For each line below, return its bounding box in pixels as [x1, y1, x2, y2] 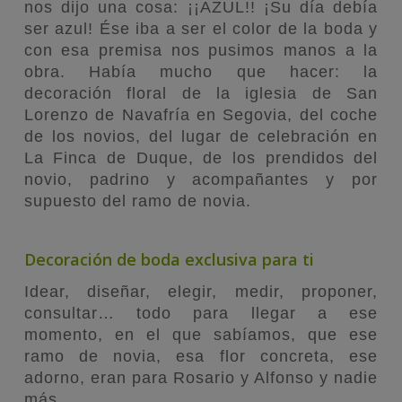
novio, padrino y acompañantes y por [23, 170, 379, 188]
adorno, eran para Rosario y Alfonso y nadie [23, 368, 379, 387]
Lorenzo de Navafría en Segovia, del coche [23, 105, 379, 124]
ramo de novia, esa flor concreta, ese [23, 346, 379, 365]
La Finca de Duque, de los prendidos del [23, 148, 379, 167]
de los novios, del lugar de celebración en [23, 127, 379, 145]
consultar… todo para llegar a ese [23, 303, 379, 322]
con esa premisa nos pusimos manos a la [23, 40, 379, 59]
